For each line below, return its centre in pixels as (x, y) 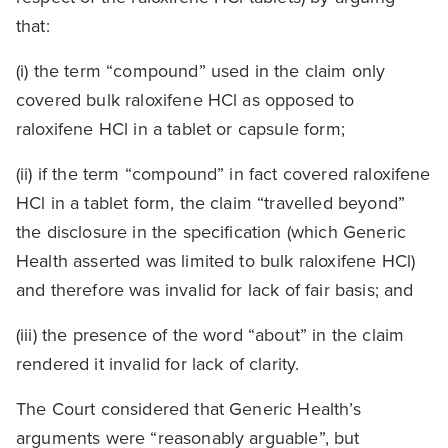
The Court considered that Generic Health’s (188, 409)
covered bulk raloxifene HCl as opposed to (185, 100)
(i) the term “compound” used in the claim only (201, 71)
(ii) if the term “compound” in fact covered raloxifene (223, 174)
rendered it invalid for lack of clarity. (158, 364)
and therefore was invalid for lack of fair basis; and (215, 290)
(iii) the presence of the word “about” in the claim (210, 335)
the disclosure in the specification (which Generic (211, 232)
